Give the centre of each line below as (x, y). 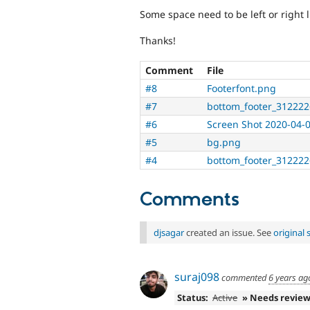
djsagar (169, 232)
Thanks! (158, 41)
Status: (192, 298)
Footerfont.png (241, 88)
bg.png (224, 142)
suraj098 (197, 276)
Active (225, 298)
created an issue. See (229, 232)
